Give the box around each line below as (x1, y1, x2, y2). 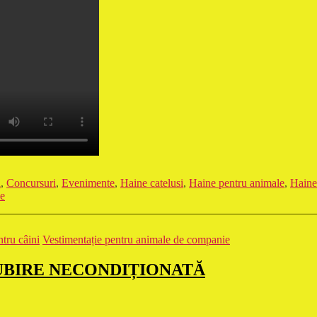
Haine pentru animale (189, 177, 284, 190)
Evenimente (62, 177, 115, 190)
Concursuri (6, 177, 56, 190)
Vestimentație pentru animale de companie (42, 234, 230, 246)
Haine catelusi (120, 177, 183, 190)
